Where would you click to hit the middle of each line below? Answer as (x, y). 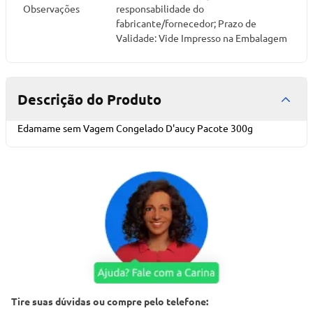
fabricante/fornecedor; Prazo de (186, 23)
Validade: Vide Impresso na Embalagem (202, 38)
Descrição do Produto (89, 99)
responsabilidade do (160, 8)
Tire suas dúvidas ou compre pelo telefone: (110, 301)
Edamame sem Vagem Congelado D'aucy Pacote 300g (135, 128)
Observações (51, 8)
